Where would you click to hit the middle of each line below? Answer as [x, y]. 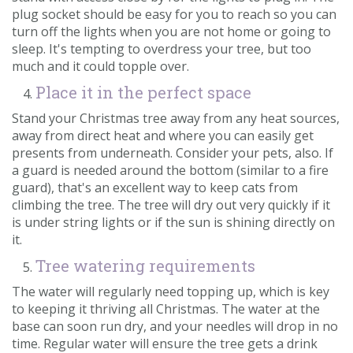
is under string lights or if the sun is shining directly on [173, 223]
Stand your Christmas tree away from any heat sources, [176, 119]
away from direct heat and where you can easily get [163, 136]
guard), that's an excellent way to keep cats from [155, 188]
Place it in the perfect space [145, 93]
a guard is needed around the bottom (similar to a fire [170, 171]
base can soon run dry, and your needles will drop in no [175, 327]
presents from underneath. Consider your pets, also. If [173, 153]
